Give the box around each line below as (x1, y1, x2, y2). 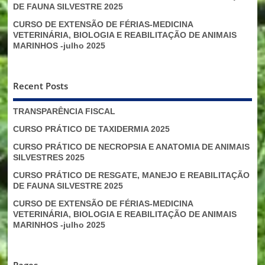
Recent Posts (12, 80, 68, 92)
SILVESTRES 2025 (12, 153, 85, 162)
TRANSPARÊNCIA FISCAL (12, 106, 115, 116)
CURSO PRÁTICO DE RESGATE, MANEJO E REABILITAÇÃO (12, 171, 250, 180)
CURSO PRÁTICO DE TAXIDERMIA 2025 (12, 124, 170, 134)
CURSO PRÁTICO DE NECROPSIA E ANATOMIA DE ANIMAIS (12, 142, 250, 151)
